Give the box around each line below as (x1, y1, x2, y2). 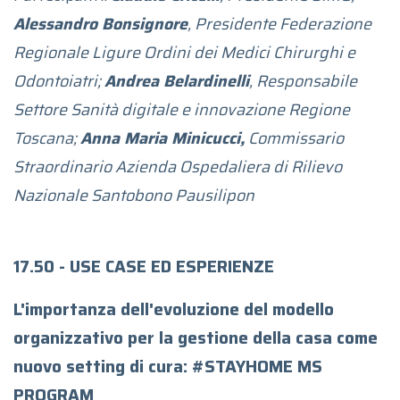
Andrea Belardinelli (104, 68, 249, 94)
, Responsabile (249, 68, 357, 94)
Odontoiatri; (13, 68, 104, 94)
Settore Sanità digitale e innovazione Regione (13, 96, 350, 122)
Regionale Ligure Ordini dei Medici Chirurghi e (13, 39, 355, 65)
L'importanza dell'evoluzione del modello (13, 296, 334, 322)
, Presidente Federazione (187, 11, 371, 37)
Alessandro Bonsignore (13, 11, 187, 37)
